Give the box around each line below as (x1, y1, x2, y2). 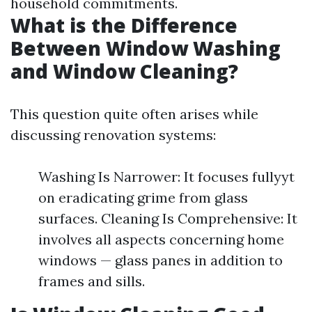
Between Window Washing (10, 35, 281, 61)
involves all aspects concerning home (38, 231, 284, 248)
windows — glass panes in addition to (38, 251, 283, 269)
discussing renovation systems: (10, 126, 216, 143)
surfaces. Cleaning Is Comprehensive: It (38, 210, 297, 227)
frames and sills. (38, 272, 145, 290)
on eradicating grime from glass (38, 189, 248, 206)
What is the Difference (10, 12, 237, 38)
